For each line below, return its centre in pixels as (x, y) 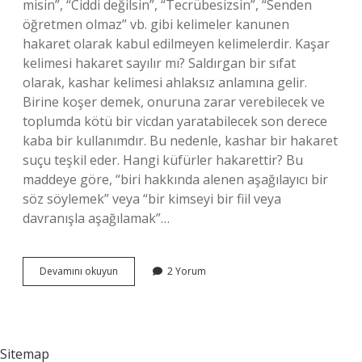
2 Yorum (187, 271)
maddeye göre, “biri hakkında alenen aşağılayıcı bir (175, 179)
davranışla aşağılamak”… (96, 218)
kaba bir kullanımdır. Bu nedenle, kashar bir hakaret (180, 141)
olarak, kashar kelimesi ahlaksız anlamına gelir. (165, 82)
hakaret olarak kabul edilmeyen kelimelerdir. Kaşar (176, 44)
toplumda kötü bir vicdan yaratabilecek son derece (175, 121)
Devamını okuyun (79, 271)
